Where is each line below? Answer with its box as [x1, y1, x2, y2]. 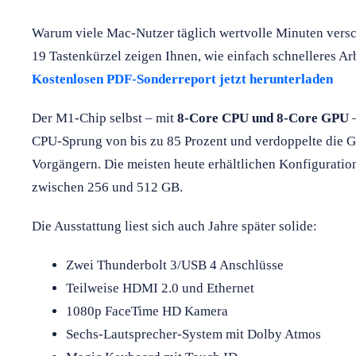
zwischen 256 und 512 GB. [32, 179, 183, 195]
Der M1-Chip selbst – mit [32, 110, 177, 126]
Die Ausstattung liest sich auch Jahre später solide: [32, 218, 317, 234]
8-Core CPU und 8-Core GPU [177, 110, 349, 126]
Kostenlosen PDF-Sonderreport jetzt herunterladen [32, 71, 333, 87]
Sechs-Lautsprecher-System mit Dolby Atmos [65, 326, 321, 342]
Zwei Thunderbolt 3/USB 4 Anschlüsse [65, 257, 284, 273]
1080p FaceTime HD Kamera [65, 303, 228, 319]
